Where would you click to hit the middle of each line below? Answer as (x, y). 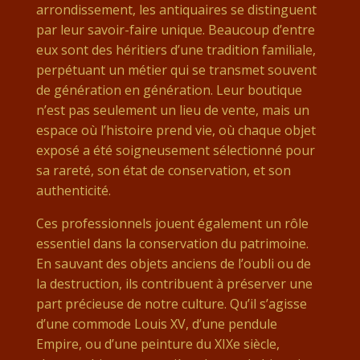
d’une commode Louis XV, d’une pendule (156, 324)
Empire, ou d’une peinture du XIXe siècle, (157, 344)
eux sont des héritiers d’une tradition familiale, (176, 50)
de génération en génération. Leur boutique (169, 90)
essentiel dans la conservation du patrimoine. (172, 243)
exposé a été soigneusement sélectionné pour (175, 150)
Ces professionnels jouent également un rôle (172, 223)
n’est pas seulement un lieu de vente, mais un (172, 110)
